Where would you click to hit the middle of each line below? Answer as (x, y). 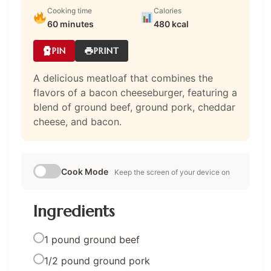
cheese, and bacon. (77, 122)
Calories (168, 11)
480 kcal (171, 24)
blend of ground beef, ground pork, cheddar (134, 107)
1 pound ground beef (92, 240)
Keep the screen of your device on (172, 172)
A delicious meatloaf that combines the (123, 78)
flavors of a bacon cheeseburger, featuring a (135, 93)
